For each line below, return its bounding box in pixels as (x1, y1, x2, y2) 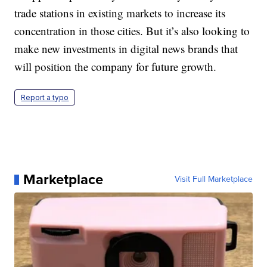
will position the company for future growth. (14, 59, 217, 74)
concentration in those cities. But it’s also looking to (14, 23, 250, 39)
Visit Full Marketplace (174, 173, 253, 186)
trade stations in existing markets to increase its (14, 5, 226, 21)
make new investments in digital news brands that (14, 41, 238, 57)
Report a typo (21, 93, 69, 103)
